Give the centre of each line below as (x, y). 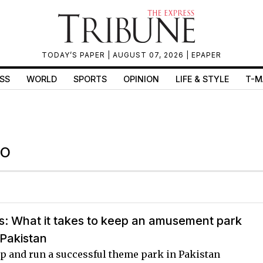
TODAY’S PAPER (75, 55)
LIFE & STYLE (202, 79)
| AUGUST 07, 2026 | (149, 55)
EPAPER (206, 55)
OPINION (141, 79)
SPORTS (90, 79)
